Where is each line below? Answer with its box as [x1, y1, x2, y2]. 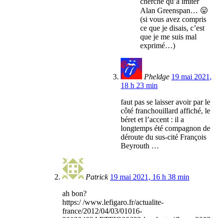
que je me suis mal [140, 33, 197, 41]
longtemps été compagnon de [121, 124, 210, 133]
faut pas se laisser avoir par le [121, 98, 210, 107]
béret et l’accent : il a [121, 115, 184, 124]
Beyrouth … [121, 142, 159, 150]
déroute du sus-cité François [121, 133, 206, 142]
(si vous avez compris [140, 15, 206, 24]
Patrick [86, 173, 108, 182]
